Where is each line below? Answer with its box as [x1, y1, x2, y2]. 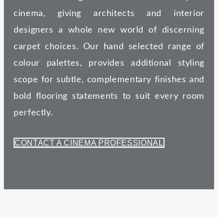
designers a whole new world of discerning [14, 26, 204, 35]
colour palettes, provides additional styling [14, 59, 204, 68]
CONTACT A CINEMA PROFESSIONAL [15, 139, 163, 147]
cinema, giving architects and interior [14, 9, 204, 18]
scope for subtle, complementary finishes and [14, 75, 204, 85]
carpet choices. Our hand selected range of [14, 42, 204, 52]
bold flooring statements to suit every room [14, 92, 204, 101]
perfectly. [14, 109, 53, 118]
